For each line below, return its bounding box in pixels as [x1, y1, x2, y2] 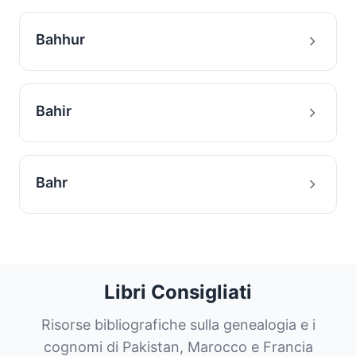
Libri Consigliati [104, 281, 252, 304]
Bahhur [36, 31, 85, 48]
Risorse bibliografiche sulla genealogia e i [41, 316, 315, 333]
